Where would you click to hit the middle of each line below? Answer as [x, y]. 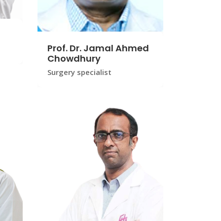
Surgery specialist [79, 72]
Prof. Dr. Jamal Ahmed [98, 48]
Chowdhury [74, 59]
